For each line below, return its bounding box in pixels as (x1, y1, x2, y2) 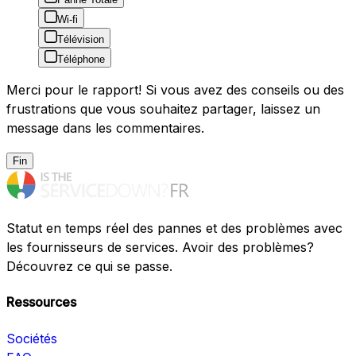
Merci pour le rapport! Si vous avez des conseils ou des (6, 82, 344, 99)
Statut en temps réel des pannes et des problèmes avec (6, 220, 342, 237)
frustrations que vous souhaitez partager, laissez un (6, 101, 320, 118)
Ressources (6, 294, 76, 311)
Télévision (57, 33, 104, 46)
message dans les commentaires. (6, 120, 204, 137)
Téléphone (57, 53, 105, 66)
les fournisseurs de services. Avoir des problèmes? (6, 239, 314, 256)
